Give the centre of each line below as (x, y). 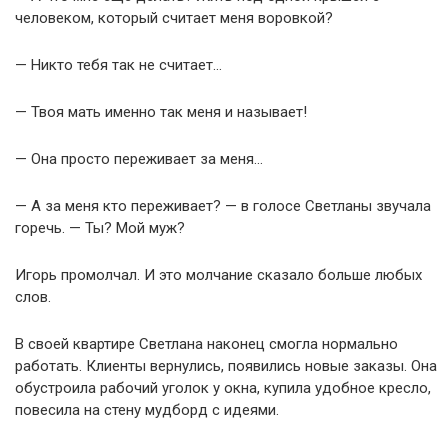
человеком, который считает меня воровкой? (174, 17)
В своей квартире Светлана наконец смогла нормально (206, 343)
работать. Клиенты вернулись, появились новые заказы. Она (226, 365)
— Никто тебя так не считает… (118, 64)
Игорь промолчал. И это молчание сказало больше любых (218, 274)
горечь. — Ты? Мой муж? (100, 227)
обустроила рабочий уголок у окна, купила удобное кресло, (223, 387)
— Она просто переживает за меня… (139, 158)
